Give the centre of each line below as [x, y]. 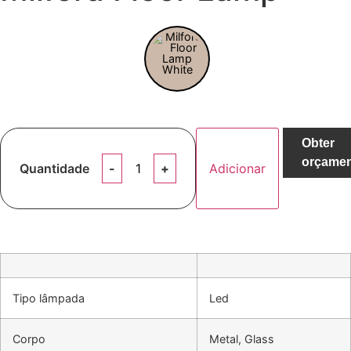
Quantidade [54, 168]
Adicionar [237, 168]
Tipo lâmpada [49, 298]
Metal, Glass [242, 338]
